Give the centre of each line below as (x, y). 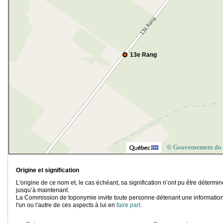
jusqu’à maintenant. (43, 190)
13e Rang (143, 55)
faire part (128, 205)
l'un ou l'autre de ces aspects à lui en (66, 205)
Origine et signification (48, 170)
